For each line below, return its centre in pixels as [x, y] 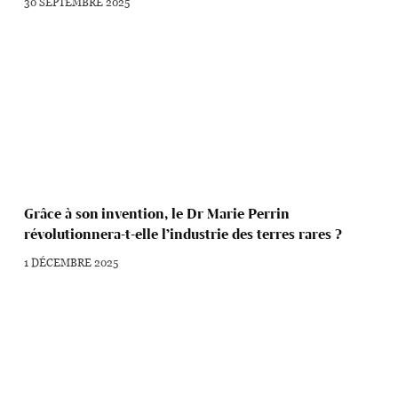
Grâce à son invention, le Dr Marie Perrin [157, 214]
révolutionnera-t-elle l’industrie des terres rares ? [183, 235]
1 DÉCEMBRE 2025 [72, 263]
